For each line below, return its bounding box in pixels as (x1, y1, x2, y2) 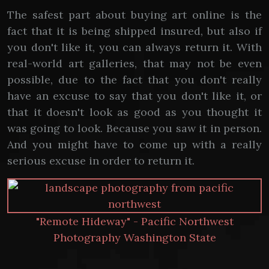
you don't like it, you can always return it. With (7, 40, 262, 54)
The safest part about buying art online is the (7, 8, 262, 22)
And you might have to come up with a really (7, 138, 262, 151)
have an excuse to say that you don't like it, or (7, 89, 262, 103)
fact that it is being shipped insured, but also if (7, 24, 262, 38)
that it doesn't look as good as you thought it (7, 105, 262, 119)
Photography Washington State (53, 231, 216, 244)
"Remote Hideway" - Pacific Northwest (35, 214, 234, 228)
